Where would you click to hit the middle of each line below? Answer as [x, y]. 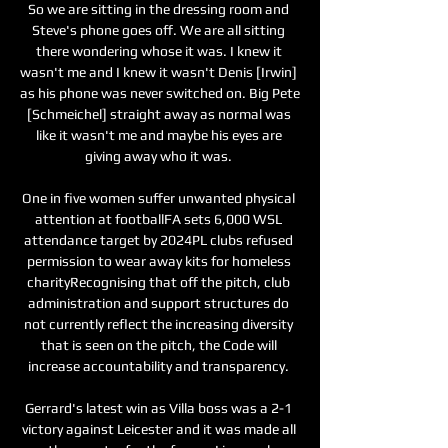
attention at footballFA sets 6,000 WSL [158, 218]
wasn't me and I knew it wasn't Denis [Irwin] [158, 71]
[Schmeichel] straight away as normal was [158, 113]
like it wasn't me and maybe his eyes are [158, 134]
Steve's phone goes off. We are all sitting [158, 29]
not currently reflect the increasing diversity [158, 323]
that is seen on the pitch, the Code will [158, 344]
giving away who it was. [160, 155]
